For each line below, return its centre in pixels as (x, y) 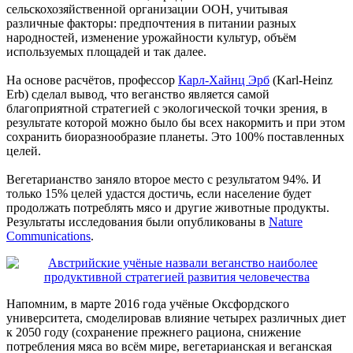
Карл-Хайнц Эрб (224, 80)
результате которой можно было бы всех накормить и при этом (176, 122)
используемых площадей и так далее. (106, 51)
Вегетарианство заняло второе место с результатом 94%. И (164, 179)
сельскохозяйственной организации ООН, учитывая (147, 9)
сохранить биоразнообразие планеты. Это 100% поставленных (175, 136)
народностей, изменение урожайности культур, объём (151, 37)
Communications (48, 236)
